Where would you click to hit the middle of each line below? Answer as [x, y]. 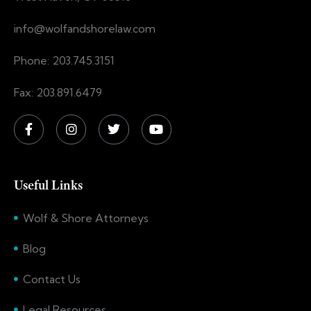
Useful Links [48, 186]
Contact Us [51, 279]
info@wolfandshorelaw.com [85, 28]
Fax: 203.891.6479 [58, 92]
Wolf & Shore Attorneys [85, 218]
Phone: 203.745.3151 [64, 60]
